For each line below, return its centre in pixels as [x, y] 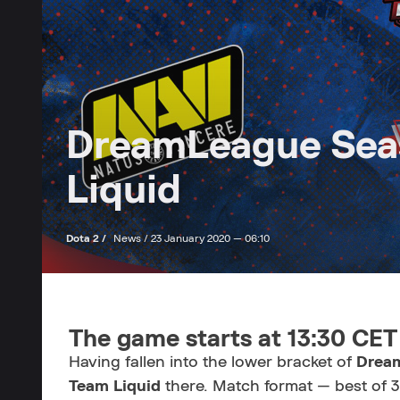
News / [132, 238]
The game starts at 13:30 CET [233, 339]
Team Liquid [115, 387]
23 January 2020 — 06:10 [210, 238]
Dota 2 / [87, 238]
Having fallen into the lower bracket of [212, 362]
